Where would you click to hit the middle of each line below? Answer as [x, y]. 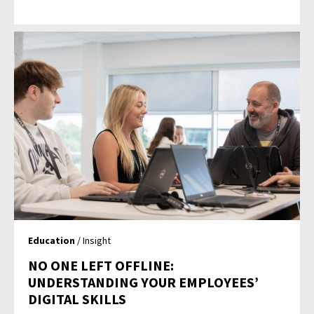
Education [52, 241]
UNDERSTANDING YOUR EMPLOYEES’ [144, 282]
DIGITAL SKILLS [77, 299]
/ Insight [93, 241]
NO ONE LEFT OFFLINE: [101, 266]
